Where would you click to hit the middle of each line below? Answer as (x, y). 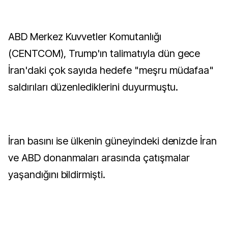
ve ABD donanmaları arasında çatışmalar (99, 158)
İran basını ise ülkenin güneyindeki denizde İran (113, 141)
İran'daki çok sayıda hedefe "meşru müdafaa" (111, 70)
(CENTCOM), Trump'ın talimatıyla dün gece (104, 53)
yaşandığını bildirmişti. (57, 175)
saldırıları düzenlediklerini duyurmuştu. (93, 87)
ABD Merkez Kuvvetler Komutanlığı (85, 37)
